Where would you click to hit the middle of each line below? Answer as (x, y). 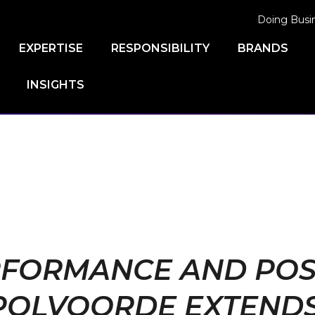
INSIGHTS (56, 85)
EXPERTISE (51, 48)
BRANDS (263, 48)
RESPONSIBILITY (160, 48)
